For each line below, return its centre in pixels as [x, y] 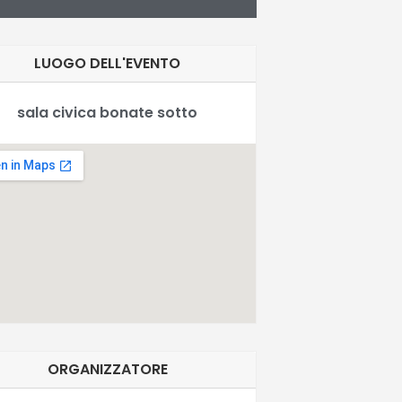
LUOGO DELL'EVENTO [108, 63]
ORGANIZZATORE [107, 369]
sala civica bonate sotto [108, 112]
